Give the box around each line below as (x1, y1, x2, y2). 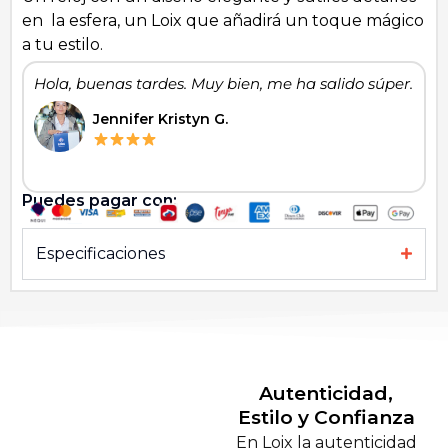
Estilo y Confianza (237, 405, 415, 429)
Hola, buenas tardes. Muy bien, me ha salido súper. (34, 74, 413, 94)
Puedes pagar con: (22, 191, 177, 211)
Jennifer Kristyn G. (93, 110, 228, 129)
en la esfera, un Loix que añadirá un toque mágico (22, 10, 424, 30)
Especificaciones (36, 243, 165, 263)
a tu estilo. (22, 34, 103, 54)
